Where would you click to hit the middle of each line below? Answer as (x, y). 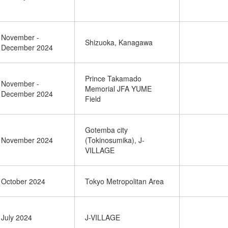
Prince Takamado (113, 78)
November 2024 (27, 140)
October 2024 (23, 181)
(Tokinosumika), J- (115, 140)
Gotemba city (106, 130)
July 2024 (17, 217)
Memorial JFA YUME (118, 89)
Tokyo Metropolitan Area (124, 181)
